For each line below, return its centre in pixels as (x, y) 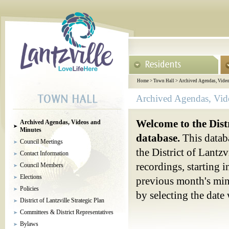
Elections (31, 177)
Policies (29, 189)
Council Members (42, 165)
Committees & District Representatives (67, 212)
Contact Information (44, 153)
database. (158, 138)
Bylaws (29, 224)
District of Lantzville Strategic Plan (62, 200)
